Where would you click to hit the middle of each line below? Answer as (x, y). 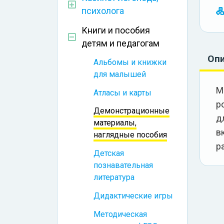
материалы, (115, 123)
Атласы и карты (122, 92)
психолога (103, 11)
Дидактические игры (133, 196)
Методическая (120, 214)
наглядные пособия (130, 135)
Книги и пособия (116, 31)
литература (114, 177)
